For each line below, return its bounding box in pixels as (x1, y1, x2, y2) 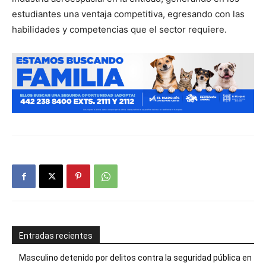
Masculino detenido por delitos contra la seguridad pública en (19, 253, 252, 262)
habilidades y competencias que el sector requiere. (12, 24, 227, 35)
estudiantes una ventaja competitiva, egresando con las (12, 8, 245, 20)
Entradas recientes (19, 231, 93, 240)
